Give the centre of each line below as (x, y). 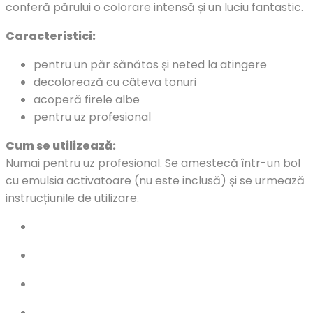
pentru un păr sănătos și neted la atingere (150, 64)
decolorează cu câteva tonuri (115, 82)
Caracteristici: (51, 36)
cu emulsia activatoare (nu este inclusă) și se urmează (155, 180)
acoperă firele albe (87, 99)
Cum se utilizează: (61, 145)
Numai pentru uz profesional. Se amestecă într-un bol (153, 163)
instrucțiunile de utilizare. (72, 198)
